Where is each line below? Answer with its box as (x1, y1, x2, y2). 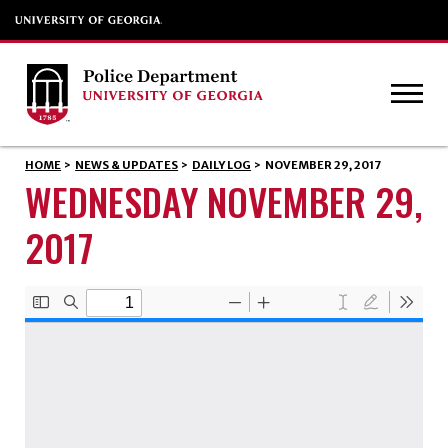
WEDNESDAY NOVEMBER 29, (24, 172, 422, 229)
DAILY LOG (192, 158, 252, 173)
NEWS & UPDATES (75, 158, 179, 173)
